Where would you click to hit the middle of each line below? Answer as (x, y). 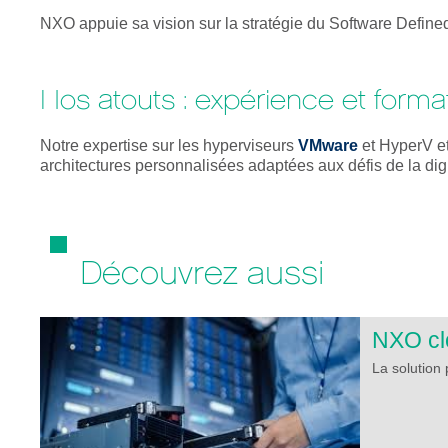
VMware (328, 146)
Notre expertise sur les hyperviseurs (169, 146)
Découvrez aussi (202, 273)
